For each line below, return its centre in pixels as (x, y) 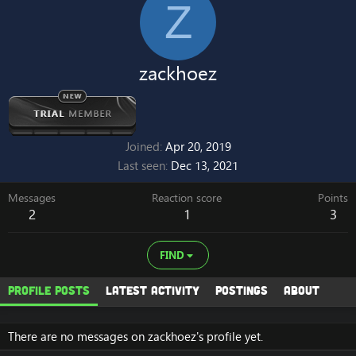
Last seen (141, 166)
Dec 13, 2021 (205, 166)
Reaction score (187, 198)
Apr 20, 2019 (198, 147)
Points (333, 198)
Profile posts (49, 290)
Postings (242, 290)
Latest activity (153, 290)
